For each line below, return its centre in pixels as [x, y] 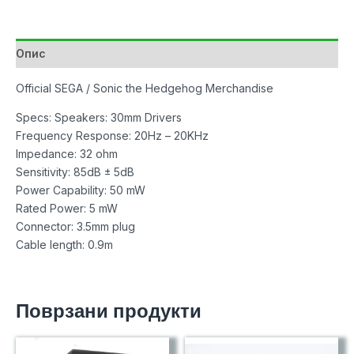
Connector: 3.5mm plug [75, 226]
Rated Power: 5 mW [67, 208]
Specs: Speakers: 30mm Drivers [99, 117]
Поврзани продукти [109, 311]
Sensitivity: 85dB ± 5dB [75, 171]
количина [40, 30]
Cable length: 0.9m [64, 244]
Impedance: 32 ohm [67, 153]
